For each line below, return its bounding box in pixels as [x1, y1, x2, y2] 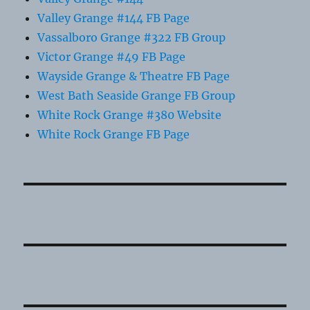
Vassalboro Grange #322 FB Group [37, 30, 226, 45]
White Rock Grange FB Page [37, 127, 190, 142]
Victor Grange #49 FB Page [37, 50, 186, 64]
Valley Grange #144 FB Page [37, 11, 190, 26]
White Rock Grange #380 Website [37, 108, 222, 122]
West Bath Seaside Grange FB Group [37, 89, 236, 103]
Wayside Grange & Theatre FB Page [37, 69, 230, 84]
